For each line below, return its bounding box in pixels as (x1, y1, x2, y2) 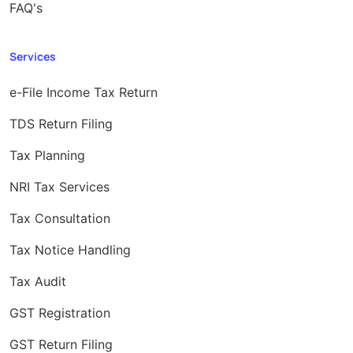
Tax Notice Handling (9, 241, 131, 258)
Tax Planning (9, 147, 85, 163)
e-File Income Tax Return (9, 84, 158, 100)
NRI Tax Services (9, 178, 110, 195)
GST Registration (9, 304, 110, 321)
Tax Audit (9, 273, 66, 289)
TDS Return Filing (9, 115, 113, 132)
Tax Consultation (9, 210, 110, 226)
